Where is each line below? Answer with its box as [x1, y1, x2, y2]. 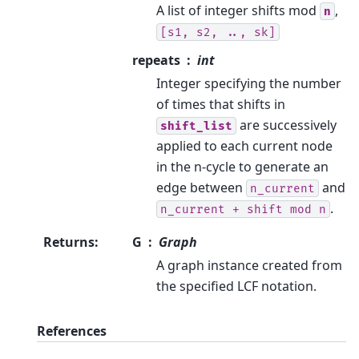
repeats [132, 50, 180, 69]
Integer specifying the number [156, 74, 341, 92]
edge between [156, 178, 246, 196]
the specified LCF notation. [156, 276, 317, 295]
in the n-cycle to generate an [156, 157, 329, 175]
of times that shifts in [156, 95, 285, 113]
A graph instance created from [156, 256, 342, 274]
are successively [236, 115, 337, 134]
